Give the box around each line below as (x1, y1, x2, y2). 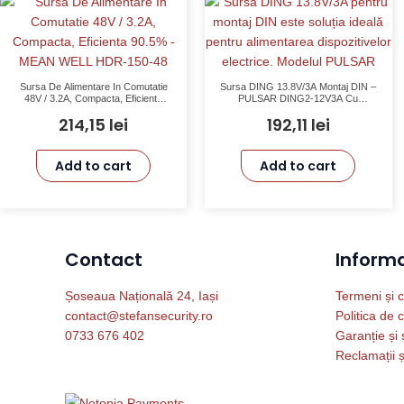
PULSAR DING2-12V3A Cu (238, 92, 359, 104)
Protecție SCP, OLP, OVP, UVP (230, 104, 366, 115)
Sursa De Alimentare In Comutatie (19, 80, 168, 92)
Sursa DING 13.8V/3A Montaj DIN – (220, 80, 377, 92)
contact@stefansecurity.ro (65, 308, 213, 324)
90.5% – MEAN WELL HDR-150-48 (16, 104, 171, 115)
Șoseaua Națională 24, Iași (65, 289, 218, 304)
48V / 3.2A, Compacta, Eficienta (24, 92, 163, 104)
